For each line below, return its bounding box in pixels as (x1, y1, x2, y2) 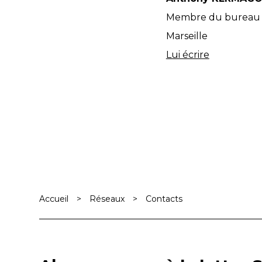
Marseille (166, 30, 208, 42)
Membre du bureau (166, 12, 260, 23)
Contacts (146, 194, 183, 204)
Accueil (39, 194, 69, 204)
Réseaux (89, 194, 125, 204)
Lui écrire (166, 49, 209, 60)
